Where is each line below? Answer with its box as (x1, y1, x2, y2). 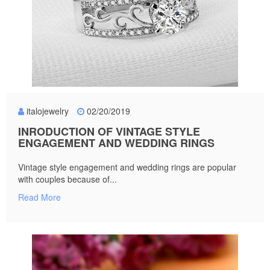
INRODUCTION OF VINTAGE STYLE (18, 123, 200, 139)
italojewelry (27, 104, 69, 117)
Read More (18, 190, 61, 203)
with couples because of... (18, 172, 117, 185)
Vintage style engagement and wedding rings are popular (18, 160, 236, 173)
